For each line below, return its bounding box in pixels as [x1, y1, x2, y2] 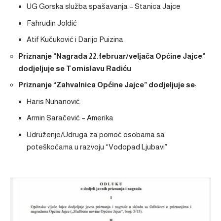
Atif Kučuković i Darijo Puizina [27, 35, 123, 43]
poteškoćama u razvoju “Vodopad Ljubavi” [27, 142, 167, 151]
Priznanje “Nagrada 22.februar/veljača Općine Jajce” [18, 51, 205, 60]
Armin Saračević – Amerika [27, 113, 113, 122]
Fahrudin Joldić [27, 18, 77, 27]
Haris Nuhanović [27, 97, 80, 106]
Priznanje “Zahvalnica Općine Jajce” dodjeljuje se [18, 80, 195, 89]
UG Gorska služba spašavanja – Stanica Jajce [27, 2, 181, 10]
